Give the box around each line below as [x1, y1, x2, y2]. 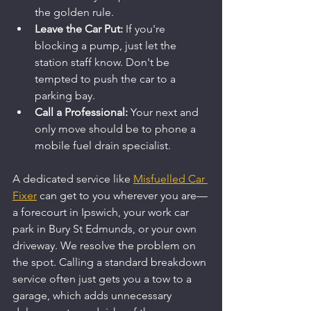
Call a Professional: [35, 105, 128, 119]
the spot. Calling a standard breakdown [12, 255, 209, 269]
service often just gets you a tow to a [12, 271, 194, 285]
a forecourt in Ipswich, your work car [12, 205, 192, 219]
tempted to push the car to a [35, 72, 178, 85]
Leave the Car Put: [35, 22, 123, 35]
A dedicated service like [12, 171, 133, 185]
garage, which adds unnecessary [12, 288, 174, 302]
